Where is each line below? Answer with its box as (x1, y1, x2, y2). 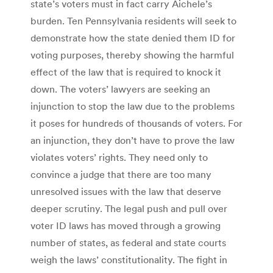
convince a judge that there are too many (30, 168, 211, 180)
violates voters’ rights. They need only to (30, 151, 208, 163)
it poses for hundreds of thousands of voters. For (30, 116, 243, 129)
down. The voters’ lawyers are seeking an (30, 82, 210, 95)
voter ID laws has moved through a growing (30, 219, 221, 232)
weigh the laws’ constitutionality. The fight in (30, 253, 227, 266)
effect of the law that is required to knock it (30, 65, 221, 78)
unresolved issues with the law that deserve (30, 185, 221, 197)
